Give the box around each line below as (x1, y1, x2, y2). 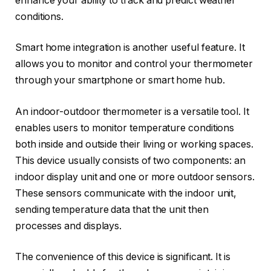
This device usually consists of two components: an (15, 154, 246, 166)
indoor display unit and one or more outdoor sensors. (15, 171, 255, 183)
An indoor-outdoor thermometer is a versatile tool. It (15, 105, 249, 117)
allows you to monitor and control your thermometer (15, 58, 253, 70)
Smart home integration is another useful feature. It (15, 42, 245, 54)
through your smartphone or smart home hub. (15, 74, 225, 87)
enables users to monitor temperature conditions (15, 122, 235, 134)
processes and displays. (15, 220, 122, 232)
